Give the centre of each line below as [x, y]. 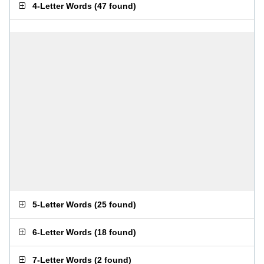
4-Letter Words [62, 6]
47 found [115, 6]
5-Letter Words [62, 204]
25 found [115, 204]
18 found [115, 232]
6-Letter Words [62, 232]
